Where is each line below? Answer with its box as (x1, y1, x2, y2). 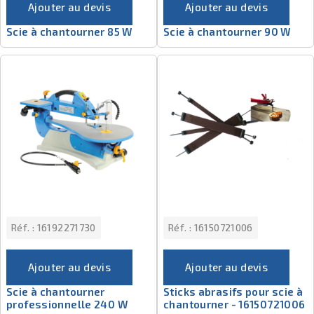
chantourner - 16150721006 (163, 298, 306, 311)
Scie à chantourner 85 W (6, 25, 132, 39)
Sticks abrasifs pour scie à (163, 285, 303, 299)
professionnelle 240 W (6, 298, 128, 311)
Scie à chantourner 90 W (163, 25, 291, 39)
